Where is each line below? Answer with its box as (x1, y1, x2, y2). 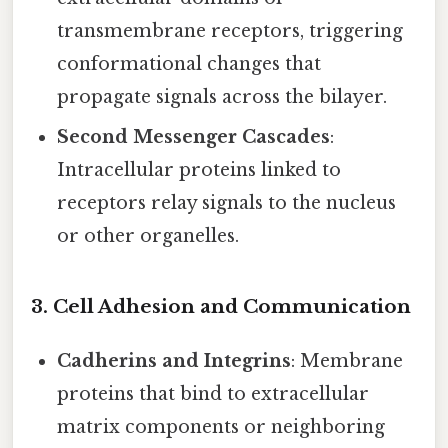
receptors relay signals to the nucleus (57, 191, 397, 214)
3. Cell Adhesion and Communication (31, 294, 411, 318)
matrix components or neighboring (57, 415, 386, 438)
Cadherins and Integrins (57, 349, 292, 372)
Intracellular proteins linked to (57, 158, 342, 181)
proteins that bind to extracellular (57, 382, 370, 405)
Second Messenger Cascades (57, 125, 331, 148)
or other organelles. (57, 224, 240, 247)
